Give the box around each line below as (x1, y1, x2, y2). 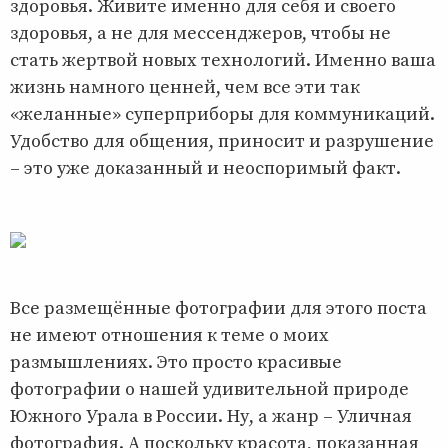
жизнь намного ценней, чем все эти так (10, 75, 360, 99)
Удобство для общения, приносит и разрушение (10, 129, 434, 153)
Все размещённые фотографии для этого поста (10, 296, 427, 320)
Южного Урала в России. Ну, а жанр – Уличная (10, 404, 412, 428)
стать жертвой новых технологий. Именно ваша (10, 48, 436, 72)
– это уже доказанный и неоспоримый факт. (10, 156, 401, 180)
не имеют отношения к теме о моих (10, 323, 329, 347)
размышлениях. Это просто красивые (10, 350, 342, 374)
